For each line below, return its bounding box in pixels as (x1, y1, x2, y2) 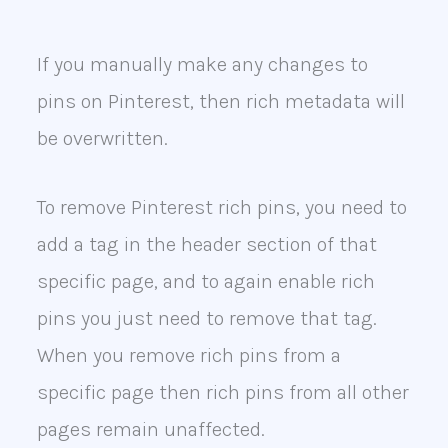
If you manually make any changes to (36, 52, 368, 76)
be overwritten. (36, 126, 168, 150)
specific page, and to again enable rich (36, 269, 375, 293)
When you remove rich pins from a (36, 343, 341, 367)
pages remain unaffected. (36, 417, 265, 441)
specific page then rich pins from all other (36, 380, 409, 404)
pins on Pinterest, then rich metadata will (36, 89, 405, 113)
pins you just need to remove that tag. (36, 306, 377, 330)
